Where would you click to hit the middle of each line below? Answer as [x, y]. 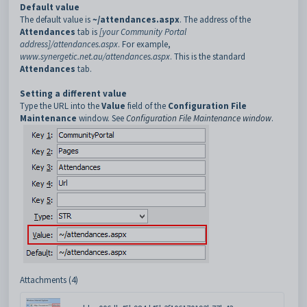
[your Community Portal [143, 32]
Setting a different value [73, 94]
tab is [87, 32]
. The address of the [215, 20]
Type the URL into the [61, 106]
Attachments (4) [49, 280]
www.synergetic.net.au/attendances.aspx [95, 57]
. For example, [144, 44]
